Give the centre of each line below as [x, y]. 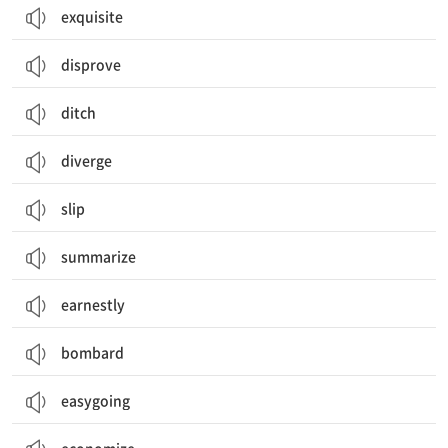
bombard [92, 352]
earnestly [93, 304]
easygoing [95, 400]
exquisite [92, 16]
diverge [86, 160]
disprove [91, 64]
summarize [98, 256]
